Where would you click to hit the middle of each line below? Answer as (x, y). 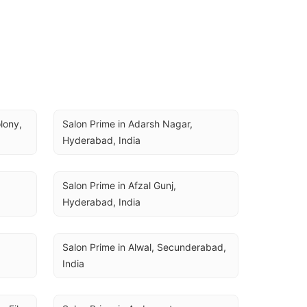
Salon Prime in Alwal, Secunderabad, (144, 247)
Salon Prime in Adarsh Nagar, (127, 124)
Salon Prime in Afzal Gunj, (119, 185)
